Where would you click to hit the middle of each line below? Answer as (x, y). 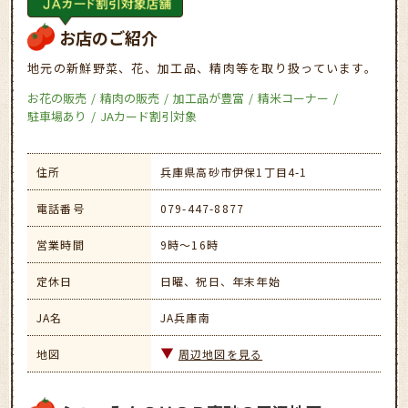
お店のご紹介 (108, 37)
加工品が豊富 (209, 97)
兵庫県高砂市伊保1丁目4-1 (234, 171)
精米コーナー (293, 97)
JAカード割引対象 (148, 116)
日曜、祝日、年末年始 (220, 280)
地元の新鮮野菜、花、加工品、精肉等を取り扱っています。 (203, 67)
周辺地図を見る (220, 353)
